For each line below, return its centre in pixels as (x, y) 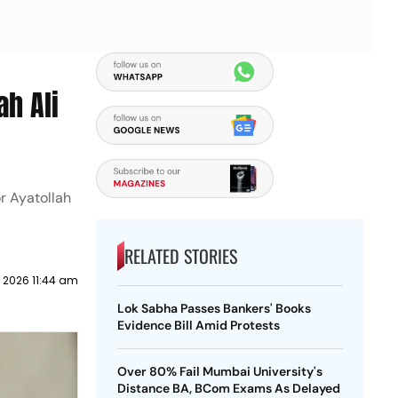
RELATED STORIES (180, 256)
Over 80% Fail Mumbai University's (219, 371)
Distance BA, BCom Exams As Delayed (228, 388)
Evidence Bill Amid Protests (198, 325)
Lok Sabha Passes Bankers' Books (214, 308)
